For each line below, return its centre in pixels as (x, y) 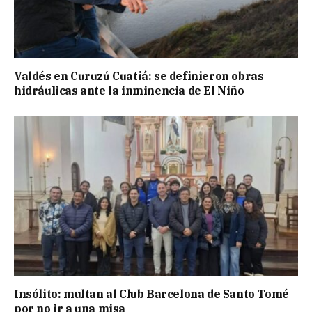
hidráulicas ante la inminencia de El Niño (129, 90)
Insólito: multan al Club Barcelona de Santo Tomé (151, 294)
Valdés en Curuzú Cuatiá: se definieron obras (139, 76)
